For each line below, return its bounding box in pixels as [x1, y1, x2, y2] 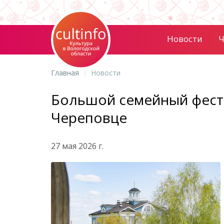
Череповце [51, 108, 127, 127]
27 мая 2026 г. [51, 140, 103, 151]
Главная [51, 68, 79, 77]
